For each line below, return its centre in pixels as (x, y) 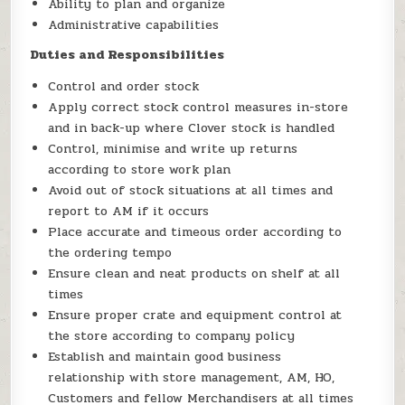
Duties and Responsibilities (127, 55)
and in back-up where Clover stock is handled (192, 128)
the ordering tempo (110, 253)
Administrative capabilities (134, 25)
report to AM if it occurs (129, 212)
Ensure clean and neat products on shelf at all (194, 274)
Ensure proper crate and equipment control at (195, 316)
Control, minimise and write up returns (173, 149)
